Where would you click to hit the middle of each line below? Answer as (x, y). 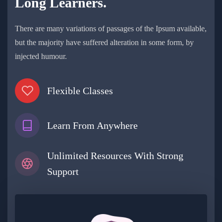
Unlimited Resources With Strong (115, 156)
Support (63, 172)
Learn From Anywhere (92, 126)
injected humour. (41, 56)
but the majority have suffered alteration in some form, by (104, 43)
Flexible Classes (80, 91)
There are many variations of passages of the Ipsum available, (111, 29)
